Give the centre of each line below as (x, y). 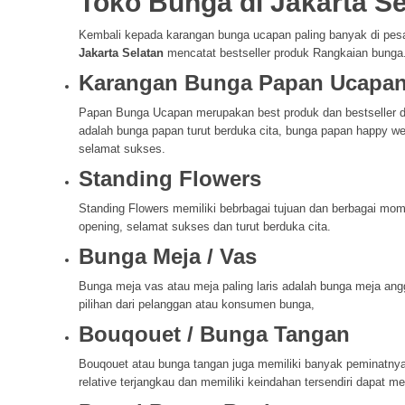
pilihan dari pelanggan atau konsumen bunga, (197, 305)
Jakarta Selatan (121, 53)
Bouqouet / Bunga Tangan (214, 334)
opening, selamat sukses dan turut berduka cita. (205, 227)
